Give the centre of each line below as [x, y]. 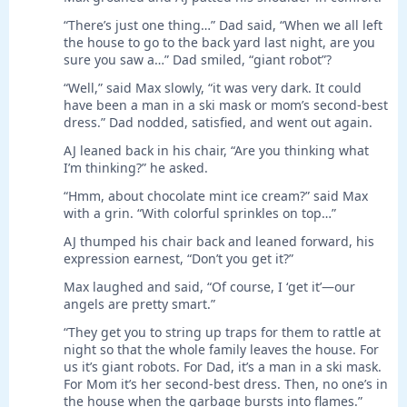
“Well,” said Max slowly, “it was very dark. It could [213, 88]
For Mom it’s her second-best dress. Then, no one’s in [226, 384]
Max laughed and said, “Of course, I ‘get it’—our [209, 287]
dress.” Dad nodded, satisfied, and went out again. [218, 123]
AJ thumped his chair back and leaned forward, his [219, 242]
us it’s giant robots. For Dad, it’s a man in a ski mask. [223, 367]
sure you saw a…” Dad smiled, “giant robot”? [198, 60]
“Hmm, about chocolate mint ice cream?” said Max [216, 196]
